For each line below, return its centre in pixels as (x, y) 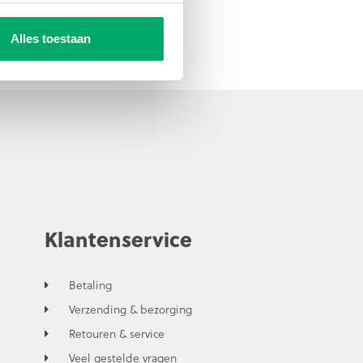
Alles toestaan (50, 38)
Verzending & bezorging (131, 309)
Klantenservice (119, 238)
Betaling (91, 284)
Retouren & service (117, 333)
